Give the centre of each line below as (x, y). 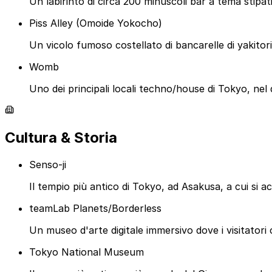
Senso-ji (48, 165)
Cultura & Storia (61, 138)
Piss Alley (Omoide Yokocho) (96, 23)
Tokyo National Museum (87, 252)
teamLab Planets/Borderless (95, 209)
